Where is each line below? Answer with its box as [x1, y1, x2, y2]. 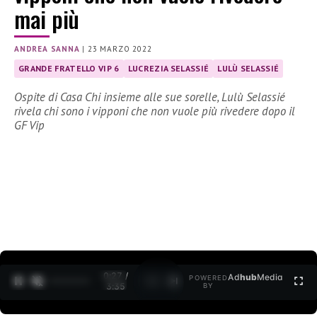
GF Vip [14, 117, 45, 134]
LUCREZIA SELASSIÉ [127, 63, 209, 74]
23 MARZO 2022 [88, 44, 152, 54]
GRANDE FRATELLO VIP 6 [18, 63, 120, 74]
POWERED [189, 274, 229, 282]
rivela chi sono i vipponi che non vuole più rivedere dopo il [14, 103, 295, 120]
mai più [14, 2, 79, 36]
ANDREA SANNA [14, 44, 80, 54]
